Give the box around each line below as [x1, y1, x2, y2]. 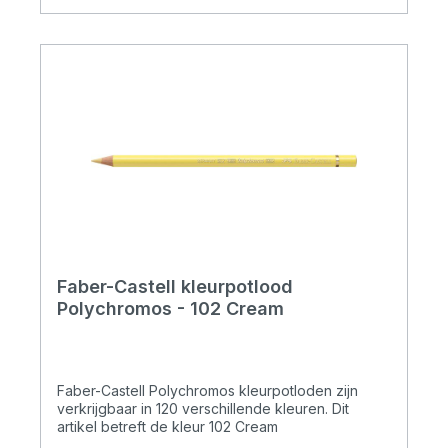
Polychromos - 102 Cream [57, 298, 284, 320]
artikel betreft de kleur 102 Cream [57, 418, 278, 436]
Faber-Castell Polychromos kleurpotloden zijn [57, 382, 358, 400]
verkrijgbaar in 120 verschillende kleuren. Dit [57, 400, 349, 418]
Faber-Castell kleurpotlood [57, 276, 293, 298]
